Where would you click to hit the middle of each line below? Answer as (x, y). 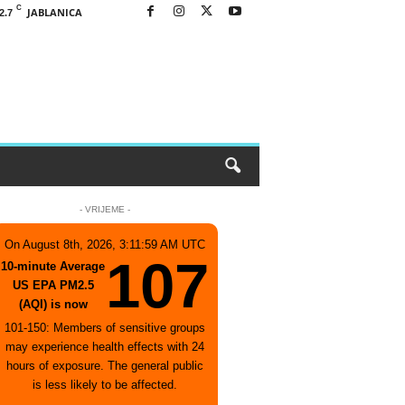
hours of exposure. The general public (105, 366)
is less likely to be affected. (105, 385)
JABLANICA (54, 12)
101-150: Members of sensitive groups (105, 328)
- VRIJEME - (105, 209)
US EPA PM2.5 (53, 285)
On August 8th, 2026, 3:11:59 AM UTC (105, 245)
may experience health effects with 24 (105, 347)
